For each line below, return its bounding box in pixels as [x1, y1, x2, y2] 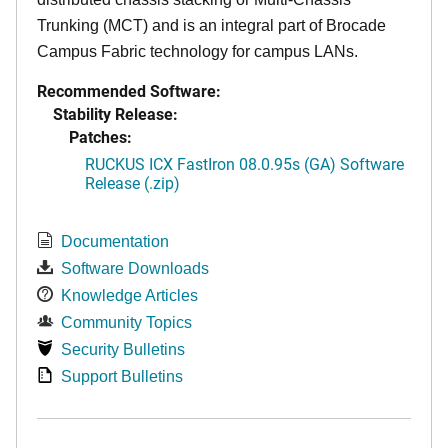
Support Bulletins [61, 367, 183, 385]
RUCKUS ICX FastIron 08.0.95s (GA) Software [85, 152, 404, 174]
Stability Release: [53, 102, 178, 124]
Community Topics [61, 313, 192, 331]
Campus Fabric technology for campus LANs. [37, 42, 358, 60]
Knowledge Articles [61, 286, 198, 304]
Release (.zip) [85, 171, 180, 193]
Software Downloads [61, 259, 209, 277]
